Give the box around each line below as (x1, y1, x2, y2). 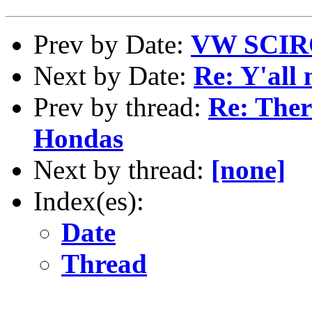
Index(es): (33, 185, 144, 216)
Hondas (33, 123, 123, 153)
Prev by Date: (33, 29, 191, 59)
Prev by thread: (33, 91, 208, 122)
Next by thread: (33, 154, 211, 185)
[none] (211, 154, 286, 185)
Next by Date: (33, 60, 194, 91)
